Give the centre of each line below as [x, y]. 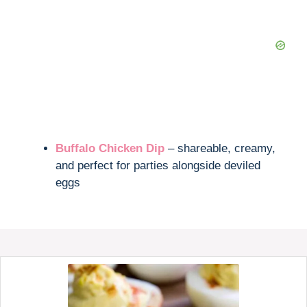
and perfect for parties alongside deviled [158, 165]
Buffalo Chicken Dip [110, 148]
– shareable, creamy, [220, 148]
